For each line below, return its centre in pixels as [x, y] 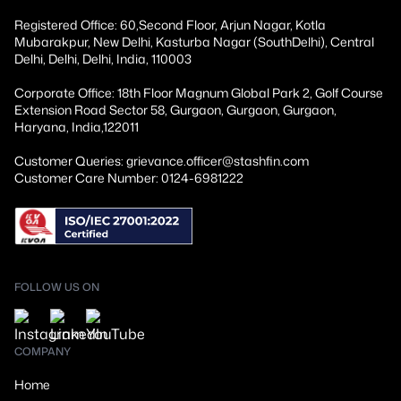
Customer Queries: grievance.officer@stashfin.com [162, 161]
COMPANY [43, 352]
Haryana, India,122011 [77, 127]
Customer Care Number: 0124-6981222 [129, 178]
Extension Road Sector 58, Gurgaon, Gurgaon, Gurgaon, [175, 110]
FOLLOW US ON [57, 287]
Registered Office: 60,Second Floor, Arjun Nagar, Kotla [170, 25]
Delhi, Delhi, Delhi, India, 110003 [103, 59]
